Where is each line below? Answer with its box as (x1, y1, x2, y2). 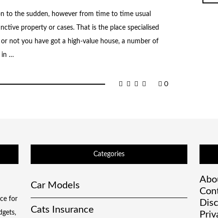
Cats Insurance (31, 205, 94, 215)
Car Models (31, 181, 80, 191)
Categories (93, 150, 125, 158)
